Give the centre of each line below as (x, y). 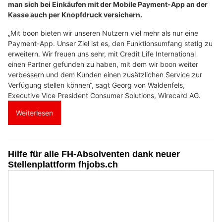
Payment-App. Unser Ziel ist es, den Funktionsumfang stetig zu (110, 43)
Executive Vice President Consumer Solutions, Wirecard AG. (104, 95)
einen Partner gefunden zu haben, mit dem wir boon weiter (103, 64)
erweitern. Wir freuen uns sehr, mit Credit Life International (102, 54)
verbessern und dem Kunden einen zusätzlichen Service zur (105, 74)
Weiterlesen (34, 112)
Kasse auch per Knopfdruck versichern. (75, 14)
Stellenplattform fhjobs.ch (63, 164)
